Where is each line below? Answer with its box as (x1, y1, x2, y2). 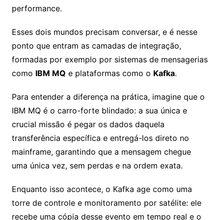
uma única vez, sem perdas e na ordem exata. (11, 161, 183, 170)
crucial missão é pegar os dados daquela (11, 119, 165, 129)
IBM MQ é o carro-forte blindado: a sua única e (11, 106, 187, 115)
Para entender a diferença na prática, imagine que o (11, 92, 205, 102)
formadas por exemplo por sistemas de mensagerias (11, 55, 208, 64)
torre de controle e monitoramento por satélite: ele (11, 198, 201, 208)
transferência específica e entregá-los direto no (11, 133, 189, 143)
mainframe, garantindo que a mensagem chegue (11, 147, 191, 157)
